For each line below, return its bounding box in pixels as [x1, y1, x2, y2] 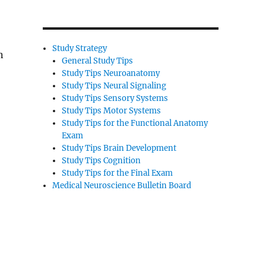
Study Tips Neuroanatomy [62, 68, 160, 78]
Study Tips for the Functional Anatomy [62, 118, 208, 128]
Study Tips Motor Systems [62, 106, 161, 116]
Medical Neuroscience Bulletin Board [52, 180, 192, 191]
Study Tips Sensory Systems [62, 93, 169, 103]
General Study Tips [62, 56, 134, 66]
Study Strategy [52, 43, 107, 53]
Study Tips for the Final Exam [62, 168, 173, 178]
